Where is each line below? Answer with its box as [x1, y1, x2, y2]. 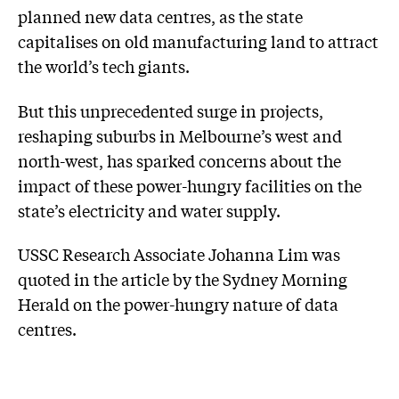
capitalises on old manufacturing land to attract [18, 29, 379, 53]
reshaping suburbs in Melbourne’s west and [18, 123, 342, 147]
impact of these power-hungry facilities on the [18, 173, 362, 197]
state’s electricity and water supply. [18, 198, 281, 222]
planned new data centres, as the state [18, 4, 303, 28]
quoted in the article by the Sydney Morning [18, 267, 347, 291]
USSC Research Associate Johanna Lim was [18, 242, 340, 266]
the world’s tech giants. [18, 54, 190, 78]
